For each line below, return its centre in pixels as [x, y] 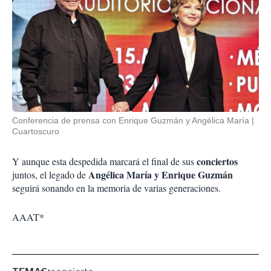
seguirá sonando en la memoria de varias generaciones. [116, 188]
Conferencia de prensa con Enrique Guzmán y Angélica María [131, 121]
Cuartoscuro [36, 132]
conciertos [217, 162]
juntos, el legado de [50, 175]
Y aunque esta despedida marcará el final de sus [104, 162]
